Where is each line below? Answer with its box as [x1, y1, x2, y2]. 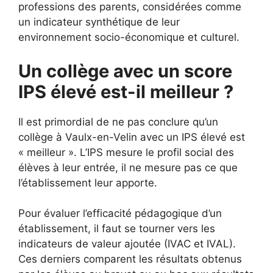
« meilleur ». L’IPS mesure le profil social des [18, 146, 234, 158]
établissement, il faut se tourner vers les [18, 222, 215, 235]
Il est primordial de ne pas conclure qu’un [18, 115, 218, 128]
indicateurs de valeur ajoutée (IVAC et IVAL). [18, 238, 236, 250]
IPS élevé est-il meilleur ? [18, 80, 233, 102]
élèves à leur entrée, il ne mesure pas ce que [18, 161, 238, 174]
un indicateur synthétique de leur [18, 16, 180, 28]
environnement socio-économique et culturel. [18, 31, 239, 43]
